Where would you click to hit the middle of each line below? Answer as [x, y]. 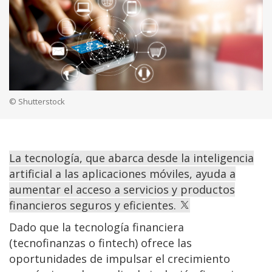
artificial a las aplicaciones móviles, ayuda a [122, 174]
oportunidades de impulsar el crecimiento [120, 259]
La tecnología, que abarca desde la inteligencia [131, 158]
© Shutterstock [37, 102]
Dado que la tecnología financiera [97, 227]
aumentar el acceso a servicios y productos [122, 190]
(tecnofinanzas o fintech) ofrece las [100, 243]
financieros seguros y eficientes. [94, 206]
